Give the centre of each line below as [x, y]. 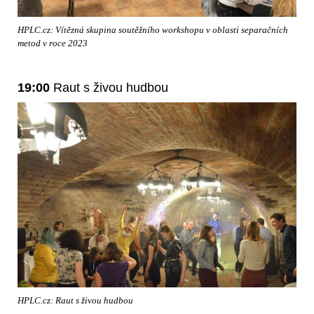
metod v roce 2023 [53, 43]
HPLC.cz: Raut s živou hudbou [75, 300]
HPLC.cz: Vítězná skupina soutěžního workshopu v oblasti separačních [153, 30]
